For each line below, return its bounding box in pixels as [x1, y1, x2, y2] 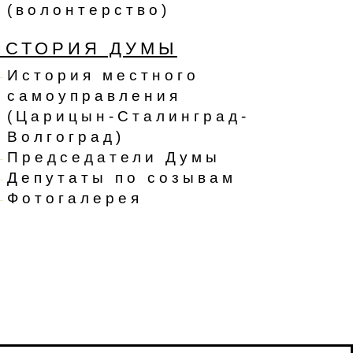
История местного [7, 67, 199, 84]
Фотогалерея [7, 190, 143, 207]
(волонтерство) [7, 2, 170, 19]
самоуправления [7, 87, 181, 105]
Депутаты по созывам [7, 169, 236, 187]
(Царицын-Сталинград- [7, 108, 250, 125]
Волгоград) [7, 128, 124, 146]
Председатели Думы [7, 149, 221, 166]
